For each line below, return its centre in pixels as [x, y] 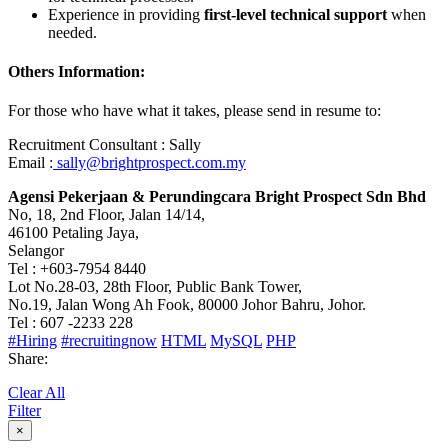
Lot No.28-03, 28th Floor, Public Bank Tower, [155, 287]
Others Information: [76, 72]
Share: [28, 359]
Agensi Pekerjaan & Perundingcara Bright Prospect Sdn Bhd [217, 197]
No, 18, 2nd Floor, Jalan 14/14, [106, 215]
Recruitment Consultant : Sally [104, 145]
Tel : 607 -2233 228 [70, 323]
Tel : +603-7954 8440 [77, 269]
